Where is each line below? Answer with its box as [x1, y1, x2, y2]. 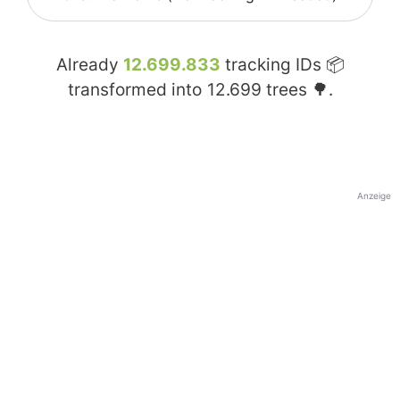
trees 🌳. [261, 79, 333, 101]
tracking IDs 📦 [220, 54, 345, 76]
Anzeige [357, 190, 391, 202]
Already [55, 54, 123, 76]
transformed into [67, 79, 206, 101]
